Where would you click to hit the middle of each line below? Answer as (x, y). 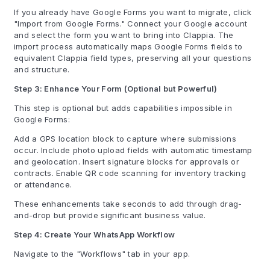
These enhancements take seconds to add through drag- (128, 204)
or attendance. (43, 184)
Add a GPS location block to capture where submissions (125, 139)
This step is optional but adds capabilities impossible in (123, 108)
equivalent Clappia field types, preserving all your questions (133, 58)
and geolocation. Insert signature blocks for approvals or (127, 162)
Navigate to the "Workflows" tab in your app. (102, 254)
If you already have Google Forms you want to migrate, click (133, 12)
